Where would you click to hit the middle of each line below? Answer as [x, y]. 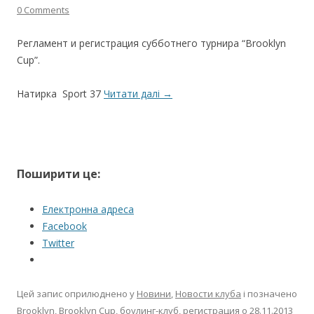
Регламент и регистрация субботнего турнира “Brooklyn [151, 43]
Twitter [58, 243]
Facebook [64, 226]
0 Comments [43, 9]
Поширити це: [59, 173]
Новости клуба [208, 293]
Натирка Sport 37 [60, 93]
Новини [154, 293]
